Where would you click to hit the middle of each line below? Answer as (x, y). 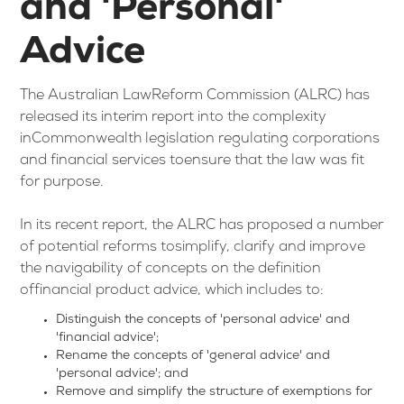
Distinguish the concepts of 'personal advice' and (203, 321)
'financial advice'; (108, 339)
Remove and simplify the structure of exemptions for (215, 393)
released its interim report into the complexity (174, 119)
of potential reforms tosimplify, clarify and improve (193, 248)
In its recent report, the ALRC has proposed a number (202, 227)
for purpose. (64, 184)
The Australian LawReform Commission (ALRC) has (195, 97)
